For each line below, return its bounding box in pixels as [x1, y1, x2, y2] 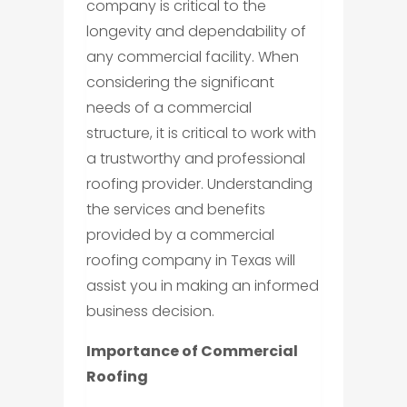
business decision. [85, 300, 214, 322]
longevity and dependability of [85, 20, 306, 42]
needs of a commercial [85, 96, 252, 118]
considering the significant [85, 71, 274, 93]
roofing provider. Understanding [85, 173, 313, 194]
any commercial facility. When [85, 45, 299, 67]
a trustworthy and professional [85, 147, 305, 169]
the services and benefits [85, 198, 265, 220]
